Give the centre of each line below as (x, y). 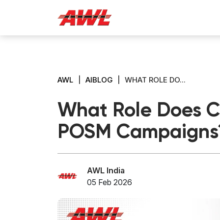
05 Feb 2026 (110, 182)
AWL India (106, 170)
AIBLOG (99, 80)
